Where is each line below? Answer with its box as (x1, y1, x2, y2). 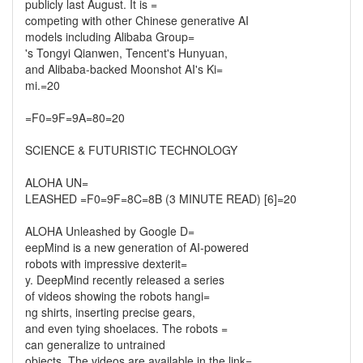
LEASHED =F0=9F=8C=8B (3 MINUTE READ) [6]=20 (25, 190, 297, 207)
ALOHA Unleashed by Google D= (25, 223, 194, 239)
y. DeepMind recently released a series (25, 271, 224, 288)
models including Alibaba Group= (25, 28, 194, 45)
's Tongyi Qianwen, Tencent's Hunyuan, (25, 45, 228, 61)
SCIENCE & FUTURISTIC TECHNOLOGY (25, 142, 237, 158)
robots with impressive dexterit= (25, 255, 187, 271)
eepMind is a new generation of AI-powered (25, 239, 249, 255)
